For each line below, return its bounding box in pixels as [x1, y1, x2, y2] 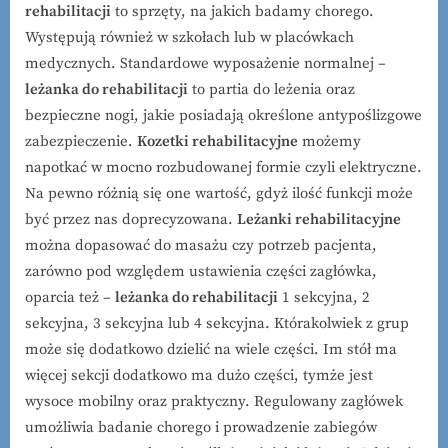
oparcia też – [25, 287, 115, 307]
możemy [298, 131, 361, 151]
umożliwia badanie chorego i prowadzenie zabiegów [25, 417, 377, 437]
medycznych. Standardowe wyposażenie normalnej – [25, 53, 386, 73]
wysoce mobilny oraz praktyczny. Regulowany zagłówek [25, 391, 403, 411]
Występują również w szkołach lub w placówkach [25, 27, 354, 47]
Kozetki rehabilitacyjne [137, 131, 298, 151]
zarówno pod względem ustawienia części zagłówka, [25, 261, 377, 281]
